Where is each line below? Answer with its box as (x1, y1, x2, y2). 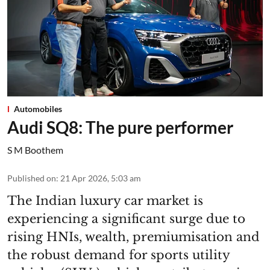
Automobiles (14, 104, 62, 115)
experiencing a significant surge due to (7, 212, 245, 227)
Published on (7, 173, 56, 184)
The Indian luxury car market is (7, 193, 203, 209)
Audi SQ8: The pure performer (7, 117, 233, 138)
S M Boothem (7, 144, 63, 156)
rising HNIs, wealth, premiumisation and (7, 230, 260, 245)
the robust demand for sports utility (7, 248, 230, 263)
